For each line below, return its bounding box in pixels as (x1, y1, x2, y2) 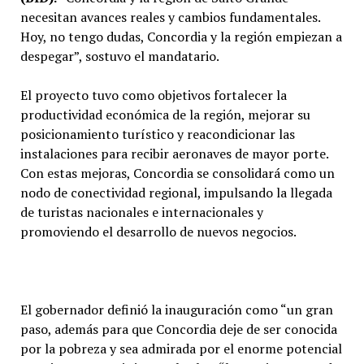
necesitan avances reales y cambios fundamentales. (19, 7, 320, 26)
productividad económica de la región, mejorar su (19, 105, 310, 123)
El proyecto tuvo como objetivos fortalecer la (19, 85, 287, 104)
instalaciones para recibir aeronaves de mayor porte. (19, 144, 328, 162)
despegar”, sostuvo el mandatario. (19, 46, 219, 65)
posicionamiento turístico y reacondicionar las (19, 124, 295, 143)
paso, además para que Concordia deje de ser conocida (19, 319, 337, 338)
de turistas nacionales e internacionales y (19, 202, 263, 221)
